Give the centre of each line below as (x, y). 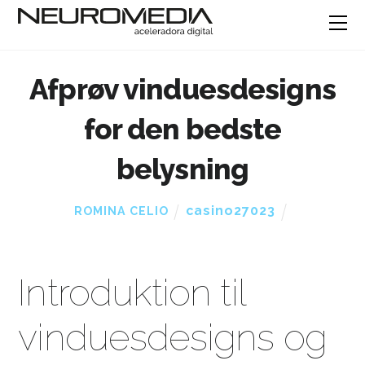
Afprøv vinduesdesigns (182, 90)
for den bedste (182, 130)
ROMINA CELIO (122, 211)
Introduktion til (132, 293)
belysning (182, 169)
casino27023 (231, 211)
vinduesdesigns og (172, 338)
